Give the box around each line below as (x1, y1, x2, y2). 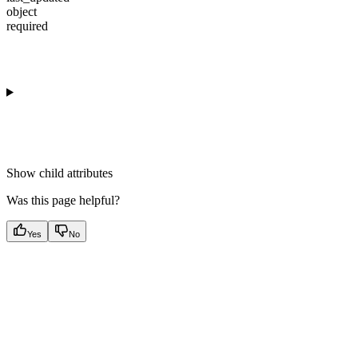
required (6, 19, 48, 34)
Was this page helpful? (6, 193, 120, 208)
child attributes (39, 166, 113, 181)
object (6, 5, 37, 19)
